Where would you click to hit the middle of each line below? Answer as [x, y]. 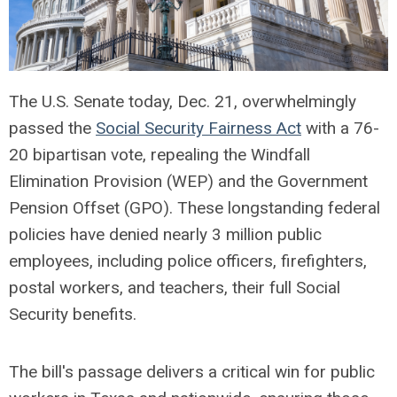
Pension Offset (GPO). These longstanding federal [195, 207]
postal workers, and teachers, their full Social [175, 287]
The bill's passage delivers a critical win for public [192, 371]
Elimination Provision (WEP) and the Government [188, 181]
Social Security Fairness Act [198, 128]
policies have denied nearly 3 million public [165, 234]
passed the [52, 128]
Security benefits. [73, 314]
